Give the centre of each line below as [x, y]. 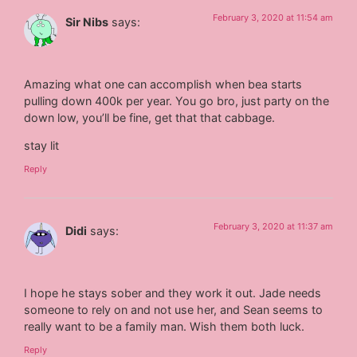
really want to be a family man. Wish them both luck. [165, 326]
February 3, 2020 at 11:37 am [273, 227]
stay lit [42, 146]
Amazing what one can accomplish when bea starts [163, 84]
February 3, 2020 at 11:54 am [273, 18]
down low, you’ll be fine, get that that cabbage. [150, 117]
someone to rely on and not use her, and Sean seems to [174, 309]
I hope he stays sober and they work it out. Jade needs [173, 292]
